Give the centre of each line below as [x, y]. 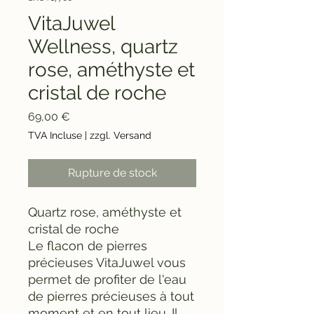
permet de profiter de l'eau [107, 279]
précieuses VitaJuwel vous [107, 262]
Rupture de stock [112, 172]
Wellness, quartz [103, 46]
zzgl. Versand [121, 135]
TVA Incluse [55, 135]
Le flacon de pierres [88, 245]
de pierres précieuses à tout [111, 296]
